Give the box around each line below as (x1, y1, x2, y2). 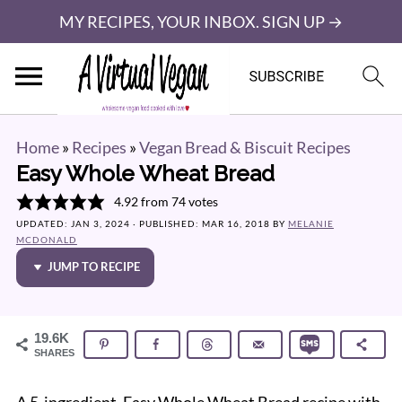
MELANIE (287, 218, 334, 229)
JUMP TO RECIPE (45, 260, 141, 274)
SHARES (33, 347, 74, 358)
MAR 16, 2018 (201, 218, 270, 229)
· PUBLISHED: (129, 218, 202, 229)
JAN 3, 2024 (70, 218, 130, 229)
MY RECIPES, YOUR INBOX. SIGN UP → (59, 12, 343, 31)
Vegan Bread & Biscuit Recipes (138, 137, 351, 157)
